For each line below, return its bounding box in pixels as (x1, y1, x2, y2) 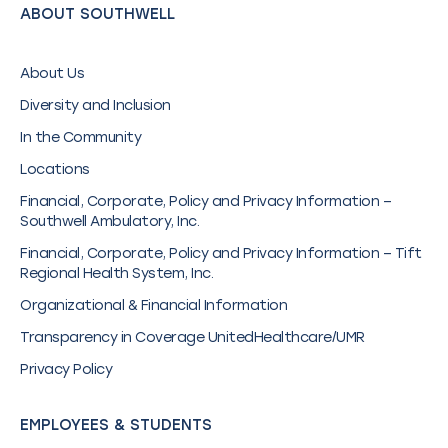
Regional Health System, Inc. (20, 265, 213, 283)
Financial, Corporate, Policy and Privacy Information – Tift (20, 245, 422, 263)
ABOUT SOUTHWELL (20, 5, 175, 24)
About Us (20, 65, 84, 83)
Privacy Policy (20, 361, 112, 379)
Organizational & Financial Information (20, 297, 287, 315)
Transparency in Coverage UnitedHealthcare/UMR (20, 329, 365, 347)
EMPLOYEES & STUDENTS (20, 416, 212, 435)
